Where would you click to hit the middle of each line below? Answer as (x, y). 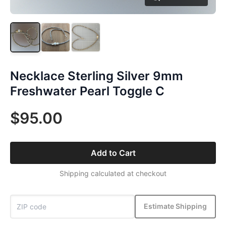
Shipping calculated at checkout (113, 173)
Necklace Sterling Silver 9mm (97, 76)
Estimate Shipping (175, 206)
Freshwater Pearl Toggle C (87, 91)
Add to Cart (113, 153)
